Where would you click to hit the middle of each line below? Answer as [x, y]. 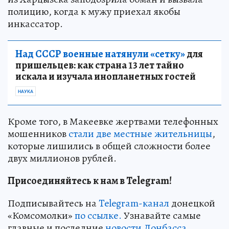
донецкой [192, 203]
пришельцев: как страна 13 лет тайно [100, 65]
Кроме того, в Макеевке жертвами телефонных [113, 121]
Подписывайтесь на [53, 203]
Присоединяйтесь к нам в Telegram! [90, 180]
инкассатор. [35, 24]
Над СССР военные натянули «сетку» [100, 54]
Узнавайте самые [161, 215]
